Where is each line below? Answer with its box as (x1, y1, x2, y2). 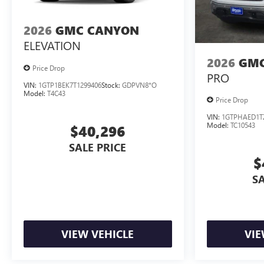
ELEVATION (24, 37, 81, 54)
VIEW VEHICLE (61, 227, 134, 242)
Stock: (101, 80, 122, 90)
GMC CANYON (55, 22, 139, 39)
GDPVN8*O (122, 80, 157, 90)
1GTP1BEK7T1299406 (38, 80, 101, 90)
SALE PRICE (69, 140, 127, 154)
